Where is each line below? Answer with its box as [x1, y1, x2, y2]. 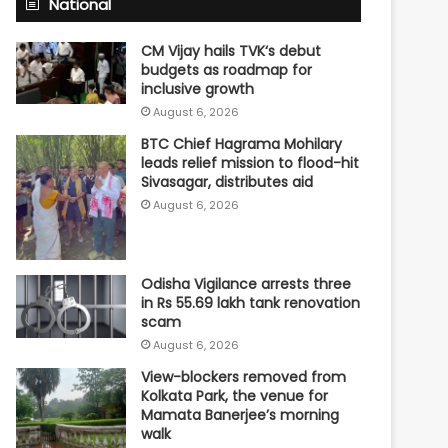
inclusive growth [141, 79, 255, 100]
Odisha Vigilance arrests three [141, 274, 352, 295]
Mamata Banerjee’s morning [141, 405, 340, 426]
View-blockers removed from [141, 367, 347, 388]
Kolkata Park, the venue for [141, 386, 329, 407]
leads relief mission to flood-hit [141, 153, 360, 174]
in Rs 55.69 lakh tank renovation [141, 293, 361, 314]
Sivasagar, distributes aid [141, 172, 314, 193]
